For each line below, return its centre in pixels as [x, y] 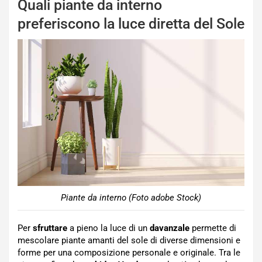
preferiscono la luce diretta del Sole [131, 23]
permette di [213, 228]
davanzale [170, 228]
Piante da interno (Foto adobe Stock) [131, 198]
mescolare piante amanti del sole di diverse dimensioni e [129, 241]
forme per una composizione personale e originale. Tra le [129, 253]
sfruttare [50, 228]
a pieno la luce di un [108, 228]
